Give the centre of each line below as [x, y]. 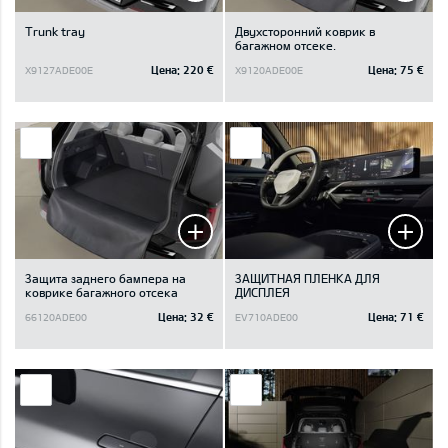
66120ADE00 [56, 316]
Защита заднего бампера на [105, 278]
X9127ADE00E [59, 69]
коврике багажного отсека [101, 292]
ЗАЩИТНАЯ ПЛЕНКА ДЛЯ [307, 278]
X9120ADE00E [269, 69]
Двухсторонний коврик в [305, 31]
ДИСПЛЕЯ [262, 292]
